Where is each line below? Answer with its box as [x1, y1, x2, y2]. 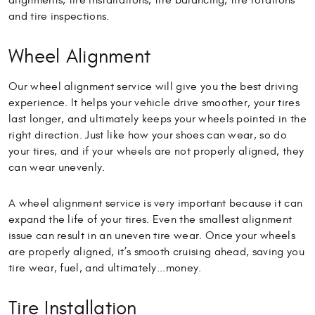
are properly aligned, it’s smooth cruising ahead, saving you [8, 245, 304, 259]
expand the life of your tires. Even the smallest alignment [8, 213, 292, 226]
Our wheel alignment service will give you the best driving [8, 80, 299, 94]
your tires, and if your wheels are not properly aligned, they [8, 145, 304, 158]
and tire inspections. [8, 10, 110, 23]
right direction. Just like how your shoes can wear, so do [8, 129, 287, 142]
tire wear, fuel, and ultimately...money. [8, 262, 202, 275]
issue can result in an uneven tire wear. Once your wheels [8, 229, 295, 243]
